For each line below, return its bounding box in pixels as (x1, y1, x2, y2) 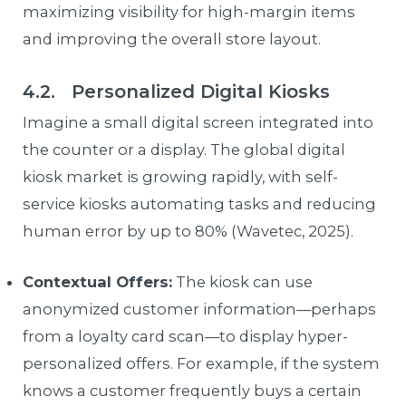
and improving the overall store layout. (23, 30, 322, 49)
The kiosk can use (172, 273, 314, 292)
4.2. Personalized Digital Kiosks (23, 81, 331, 102)
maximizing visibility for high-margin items (23, 3, 356, 22)
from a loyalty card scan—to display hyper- (23, 327, 349, 346)
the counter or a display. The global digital (23, 140, 346, 159)
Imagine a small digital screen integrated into (23, 113, 374, 131)
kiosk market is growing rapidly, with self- (23, 168, 339, 186)
